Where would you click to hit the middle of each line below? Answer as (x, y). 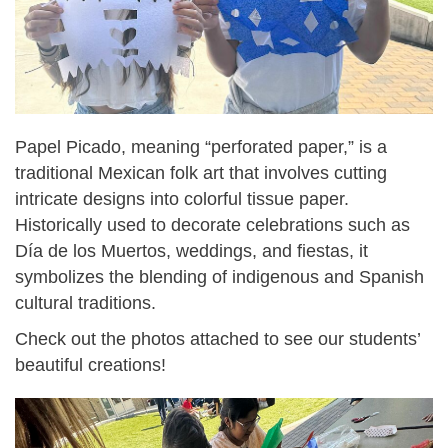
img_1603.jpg (91, 432)
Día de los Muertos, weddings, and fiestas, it (191, 250)
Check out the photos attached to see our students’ (217, 338)
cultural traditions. (85, 302)
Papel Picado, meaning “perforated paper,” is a (201, 146)
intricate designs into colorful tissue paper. (182, 198)
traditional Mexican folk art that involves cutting (201, 172)
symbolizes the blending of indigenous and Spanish (219, 276)
